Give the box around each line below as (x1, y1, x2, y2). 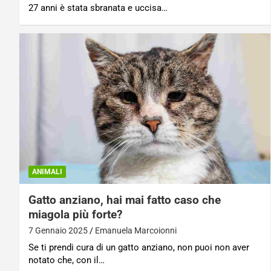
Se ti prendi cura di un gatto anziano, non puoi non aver (28, 241, 249, 253)
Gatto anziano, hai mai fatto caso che (28, 192, 221, 207)
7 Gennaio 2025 (28, 225, 88, 235)
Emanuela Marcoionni (95, 225, 177, 235)
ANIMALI (32, 167, 62, 176)
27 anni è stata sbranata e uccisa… (28, 2, 168, 13)
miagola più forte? (28, 207, 122, 221)
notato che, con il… (28, 254, 105, 266)
